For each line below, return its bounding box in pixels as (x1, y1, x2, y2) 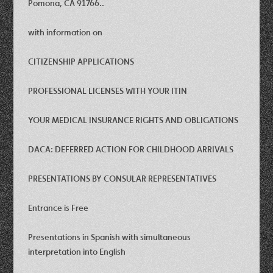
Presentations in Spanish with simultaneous (28, 231, 191, 243)
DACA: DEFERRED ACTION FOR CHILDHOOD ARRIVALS (28, 143, 234, 155)
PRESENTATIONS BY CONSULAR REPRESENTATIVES (28, 172, 217, 184)
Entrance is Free (28, 202, 89, 213)
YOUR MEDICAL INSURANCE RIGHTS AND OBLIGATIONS (28, 114, 239, 126)
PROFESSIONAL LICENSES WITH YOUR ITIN (28, 85, 188, 96)
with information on (28, 26, 103, 38)
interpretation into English (28, 246, 126, 257)
